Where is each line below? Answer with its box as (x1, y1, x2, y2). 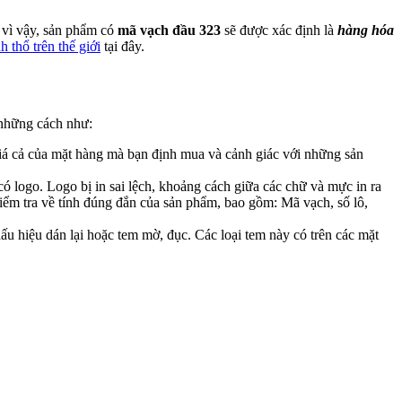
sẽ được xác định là (221, 22, 337, 38)
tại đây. (100, 38, 144, 54)
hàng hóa (337, 22, 394, 38)
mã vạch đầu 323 (118, 22, 221, 38)
